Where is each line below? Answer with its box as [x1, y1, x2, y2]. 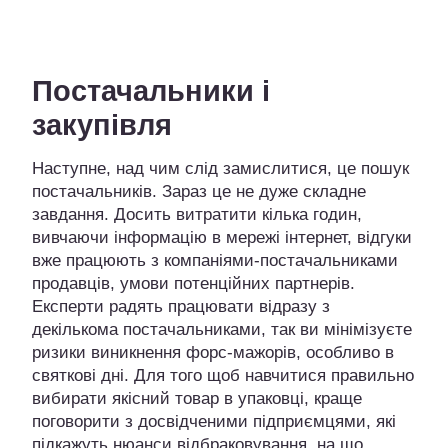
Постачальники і [32, 75, 270, 108]
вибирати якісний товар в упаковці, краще [32, 389, 362, 409]
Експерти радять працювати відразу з [32, 297, 330, 317]
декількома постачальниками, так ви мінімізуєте [32, 320, 412, 340]
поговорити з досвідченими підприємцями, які [32, 412, 396, 432]
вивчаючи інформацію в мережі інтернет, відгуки [32, 228, 412, 248]
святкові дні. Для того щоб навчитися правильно [32, 366, 414, 386]
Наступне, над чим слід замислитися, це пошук [32, 159, 409, 179]
